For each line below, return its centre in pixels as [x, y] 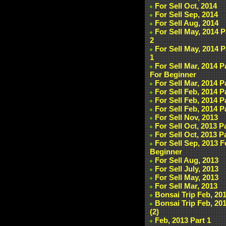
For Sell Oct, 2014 [186, 6]
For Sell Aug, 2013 [187, 160]
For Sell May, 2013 [187, 177]
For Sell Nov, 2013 [186, 117]
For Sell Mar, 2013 [186, 186]
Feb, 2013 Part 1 [183, 220]
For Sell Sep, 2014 [186, 14]
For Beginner [173, 74]
